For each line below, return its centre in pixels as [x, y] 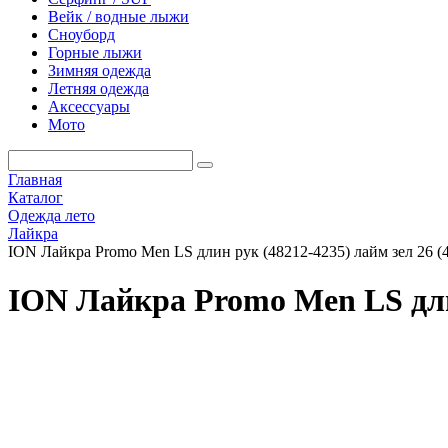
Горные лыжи [95, 52]
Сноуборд [81, 34]
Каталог [35, 197]
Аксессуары [89, 106]
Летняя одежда [98, 88]
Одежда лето [51, 215]
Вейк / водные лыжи [118, 16]
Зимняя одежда [99, 70]
